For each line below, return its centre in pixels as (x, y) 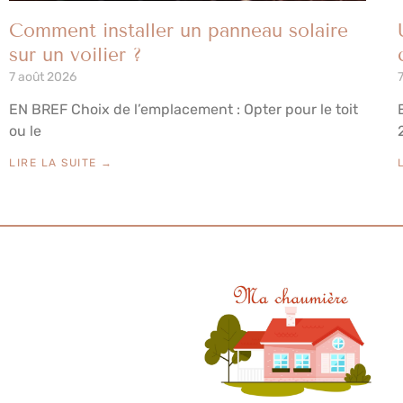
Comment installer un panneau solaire (179, 30)
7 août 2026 (43, 76)
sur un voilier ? (76, 54)
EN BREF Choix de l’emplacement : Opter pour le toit (184, 109)
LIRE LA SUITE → (61, 162)
